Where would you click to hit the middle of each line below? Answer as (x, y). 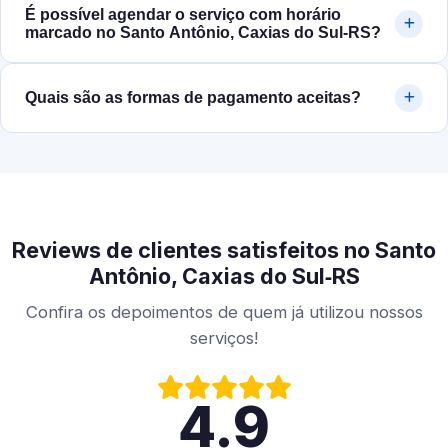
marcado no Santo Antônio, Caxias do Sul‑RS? (203, 33)
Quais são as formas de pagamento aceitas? (193, 98)
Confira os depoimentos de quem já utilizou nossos (224, 312)
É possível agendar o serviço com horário (183, 15)
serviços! (224, 338)
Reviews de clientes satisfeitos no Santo (224, 250)
